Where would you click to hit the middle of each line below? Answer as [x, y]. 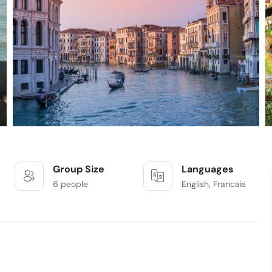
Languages [207, 169]
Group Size [78, 169]
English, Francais [213, 184]
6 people [70, 184]
